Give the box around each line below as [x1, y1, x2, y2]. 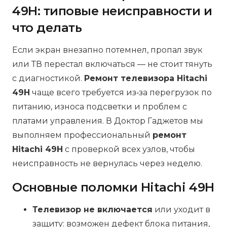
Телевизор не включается [32, 204, 153, 214]
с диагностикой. [12, 73, 84, 83]
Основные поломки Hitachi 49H [12, 179, 214, 195]
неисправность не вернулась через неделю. [12, 158, 202, 168]
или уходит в [153, 204, 210, 214]
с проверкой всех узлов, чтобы [63, 144, 195, 154]
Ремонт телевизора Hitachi [84, 73, 207, 83]
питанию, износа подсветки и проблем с [12, 101, 187, 111]
